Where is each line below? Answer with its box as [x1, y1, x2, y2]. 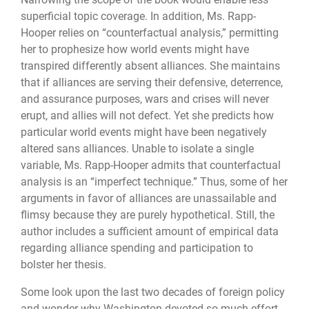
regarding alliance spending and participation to [21, 241, 253, 255]
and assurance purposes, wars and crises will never [21, 92, 269, 106]
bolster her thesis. [21, 257, 106, 271]
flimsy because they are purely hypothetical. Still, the [21, 208, 275, 221]
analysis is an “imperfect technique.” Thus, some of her [21, 175, 288, 188]
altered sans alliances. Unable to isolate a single [21, 141, 254, 155]
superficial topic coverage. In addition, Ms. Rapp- [21, 9, 256, 23]
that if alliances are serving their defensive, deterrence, [21, 75, 283, 89]
